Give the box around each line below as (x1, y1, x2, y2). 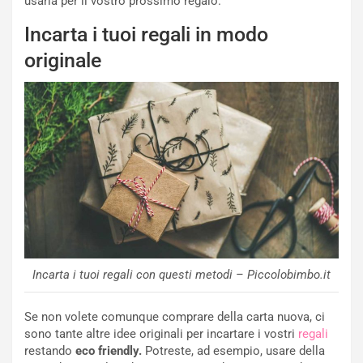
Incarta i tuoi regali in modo (24, 23, 268, 47)
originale (24, 49, 101, 73)
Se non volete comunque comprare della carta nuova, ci (24, 310, 325, 325)
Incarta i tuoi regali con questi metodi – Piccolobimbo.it (32, 267, 331, 283)
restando (24, 344, 75, 359)
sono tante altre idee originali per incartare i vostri (24, 327, 298, 342)
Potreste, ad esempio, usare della (142, 344, 325, 359)
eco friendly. (75, 344, 142, 359)
